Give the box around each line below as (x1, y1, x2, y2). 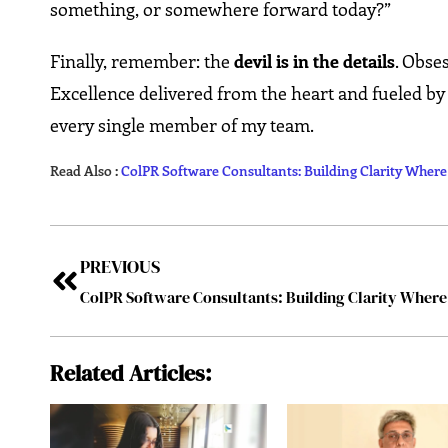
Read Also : (50, 161, 122, 181)
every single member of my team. (50, 113, 315, 138)
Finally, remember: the (50, 49, 235, 74)
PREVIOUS (80, 254, 161, 280)
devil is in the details (234, 49, 396, 74)
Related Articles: (50, 358, 213, 389)
